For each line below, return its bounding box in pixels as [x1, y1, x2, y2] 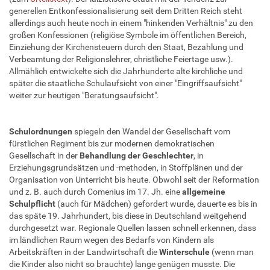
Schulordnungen [9, 126, 72, 136]
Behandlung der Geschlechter [80, 150, 193, 160]
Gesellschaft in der [9, 150, 80, 160]
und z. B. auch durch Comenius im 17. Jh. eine [9, 186, 182, 196]
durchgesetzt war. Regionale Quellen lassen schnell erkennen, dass [9, 222, 256, 233]
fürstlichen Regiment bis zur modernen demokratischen [9, 138, 215, 148]
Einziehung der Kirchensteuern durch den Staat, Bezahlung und [9, 42, 243, 52]
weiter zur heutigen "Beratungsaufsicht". [9, 90, 159, 100]
